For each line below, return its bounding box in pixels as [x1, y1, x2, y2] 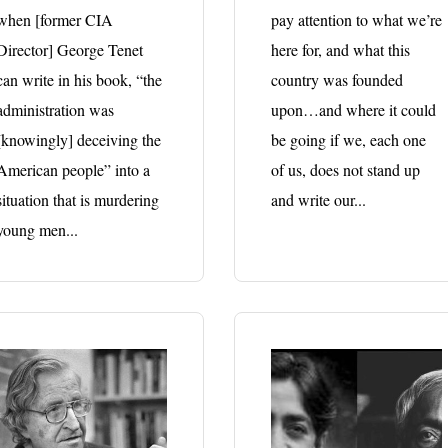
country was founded [271, 68, 404, 90]
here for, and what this [271, 38, 411, 60]
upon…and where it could [271, 98, 437, 120]
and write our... [271, 188, 367, 210]
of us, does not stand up [271, 158, 421, 180]
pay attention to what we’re [271, 8, 443, 30]
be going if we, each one [271, 128, 427, 150]
